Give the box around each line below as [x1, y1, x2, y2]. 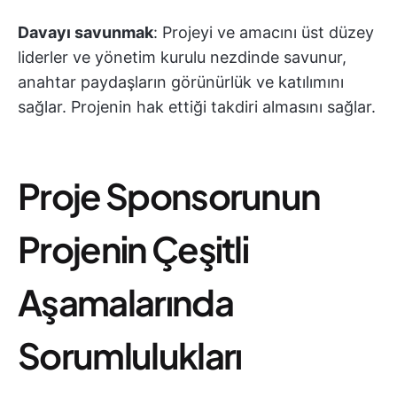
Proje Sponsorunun [18, 173, 321, 219]
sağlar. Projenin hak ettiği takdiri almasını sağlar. [18, 97, 376, 117]
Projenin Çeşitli [18, 226, 249, 272]
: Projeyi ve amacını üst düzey [153, 23, 374, 43]
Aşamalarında [18, 279, 233, 325]
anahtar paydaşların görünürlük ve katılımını [18, 73, 344, 92]
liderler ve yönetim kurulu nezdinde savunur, [18, 48, 346, 67]
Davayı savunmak [18, 23, 153, 43]
